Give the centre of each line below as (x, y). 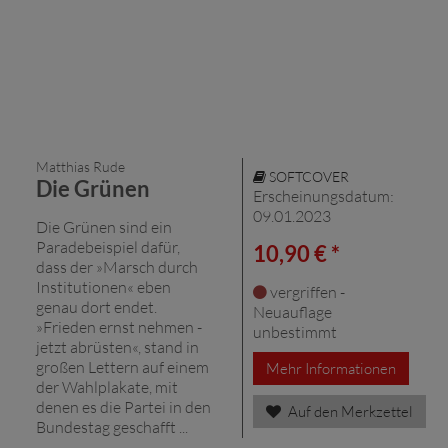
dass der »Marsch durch (117, 266)
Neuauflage (292, 311)
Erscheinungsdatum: (323, 195)
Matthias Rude (80, 166)
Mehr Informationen (331, 368)
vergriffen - (306, 291)
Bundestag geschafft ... (112, 426)
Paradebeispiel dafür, (108, 246)
